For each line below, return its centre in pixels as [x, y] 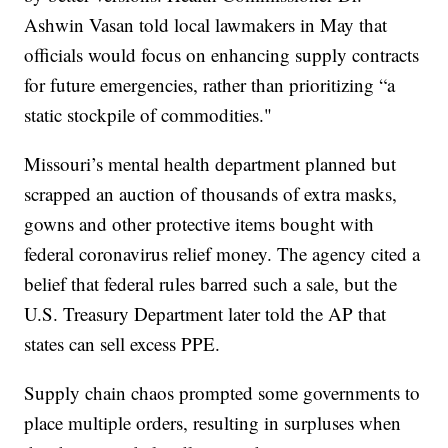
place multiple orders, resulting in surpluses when [213, 423]
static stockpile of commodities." [148, 115]
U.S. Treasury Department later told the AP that [205, 314]
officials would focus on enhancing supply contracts [222, 55]
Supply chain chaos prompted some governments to [222, 393]
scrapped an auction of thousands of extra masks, [211, 194]
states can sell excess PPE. [122, 344]
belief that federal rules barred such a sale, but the [211, 284]
